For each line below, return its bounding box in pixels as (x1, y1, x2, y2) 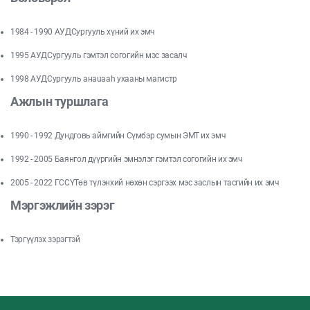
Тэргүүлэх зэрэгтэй (10, 234, 80, 244)
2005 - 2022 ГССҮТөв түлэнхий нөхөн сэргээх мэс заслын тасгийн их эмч (10, 177, 280, 188)
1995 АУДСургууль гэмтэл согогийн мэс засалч (10, 50, 188, 60)
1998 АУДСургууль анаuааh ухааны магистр (10, 73, 177, 84)
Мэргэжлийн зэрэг (10, 197, 115, 212)
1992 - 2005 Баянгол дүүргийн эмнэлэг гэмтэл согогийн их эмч (10, 154, 243, 164)
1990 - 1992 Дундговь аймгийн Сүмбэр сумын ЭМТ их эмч (10, 130, 226, 140)
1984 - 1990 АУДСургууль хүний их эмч (10, 26, 156, 37)
